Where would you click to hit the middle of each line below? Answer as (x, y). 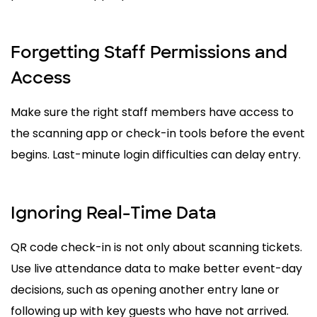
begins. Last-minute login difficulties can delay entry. (156, 154)
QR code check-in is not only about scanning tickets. (156, 247)
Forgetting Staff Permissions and (149, 52)
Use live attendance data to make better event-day (156, 268)
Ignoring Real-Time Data (114, 212)
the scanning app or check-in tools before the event (158, 133)
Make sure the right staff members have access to (152, 112)
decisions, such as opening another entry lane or (145, 289)
